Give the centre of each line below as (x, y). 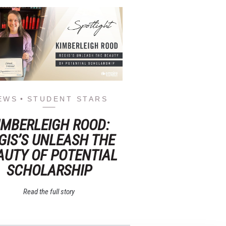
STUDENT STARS (68, 99)
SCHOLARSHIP (49, 170)
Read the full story (49, 191)
